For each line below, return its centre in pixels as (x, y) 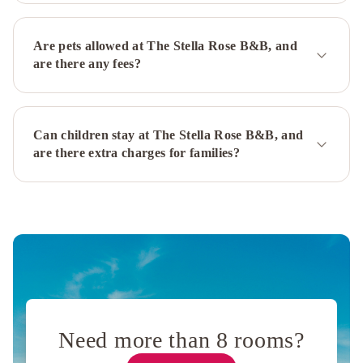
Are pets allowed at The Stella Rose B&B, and (166, 46)
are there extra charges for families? (137, 153)
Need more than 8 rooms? (181, 340)
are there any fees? (88, 64)
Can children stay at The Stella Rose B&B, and (169, 135)
